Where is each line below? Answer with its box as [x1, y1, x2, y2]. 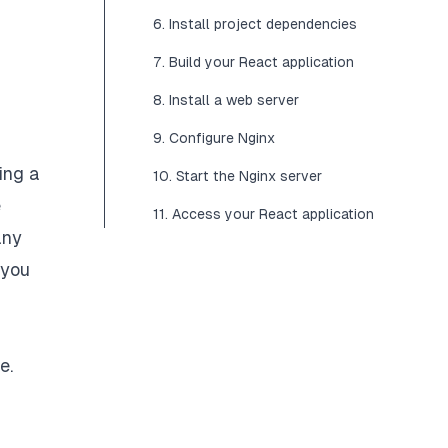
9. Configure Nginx [153, 130, 275, 146]
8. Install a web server [153, 92, 299, 108]
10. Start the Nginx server [153, 168, 322, 184]
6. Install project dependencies [153, 16, 357, 32]
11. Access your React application [153, 206, 374, 222]
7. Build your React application [153, 54, 354, 70]
